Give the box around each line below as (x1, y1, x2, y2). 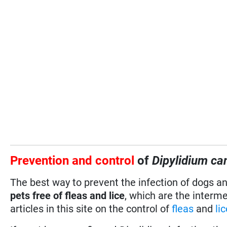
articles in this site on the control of (10, 202, 172, 215)
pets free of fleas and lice (10, 189, 125, 202)
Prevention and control (10, 153, 138, 168)
